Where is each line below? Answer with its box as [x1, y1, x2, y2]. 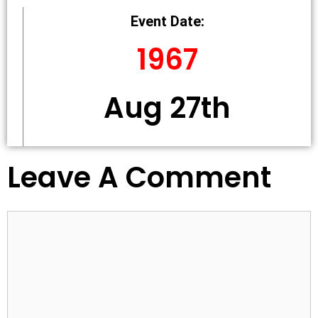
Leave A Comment [7, 158, 271, 197]
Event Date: [130, 13, 204, 30]
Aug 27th [104, 88, 231, 128]
